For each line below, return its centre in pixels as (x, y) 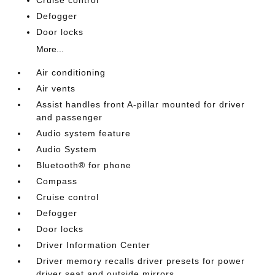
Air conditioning (71, 72)
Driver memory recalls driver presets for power (141, 261)
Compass (57, 181)
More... (50, 49)
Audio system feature (84, 133)
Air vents (56, 88)
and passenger (70, 117)
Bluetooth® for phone (84, 165)
